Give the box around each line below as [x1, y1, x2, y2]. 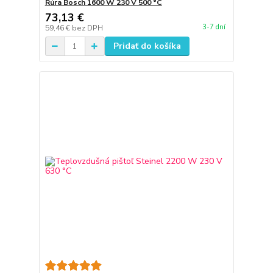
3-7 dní [202, 22, 225, 32]
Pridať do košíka [113, 40, 181, 52]
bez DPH [71, 23, 103, 34]
